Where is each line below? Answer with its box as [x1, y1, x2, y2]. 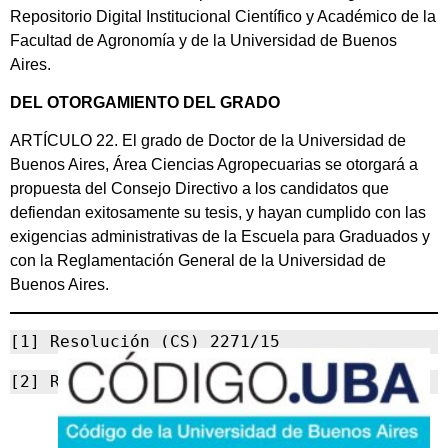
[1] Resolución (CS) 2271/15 [10, 331, 280, 351]
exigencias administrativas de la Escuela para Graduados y [10, 228, 430, 246]
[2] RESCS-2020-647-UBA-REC [10, 371, 270, 391]
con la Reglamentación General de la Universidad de [10, 252, 386, 270]
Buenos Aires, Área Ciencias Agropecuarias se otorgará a [10, 156, 418, 174]
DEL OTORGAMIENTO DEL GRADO [10, 93, 280, 111]
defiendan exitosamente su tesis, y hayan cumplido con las [10, 204, 426, 222]
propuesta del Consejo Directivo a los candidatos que [10, 180, 389, 198]
